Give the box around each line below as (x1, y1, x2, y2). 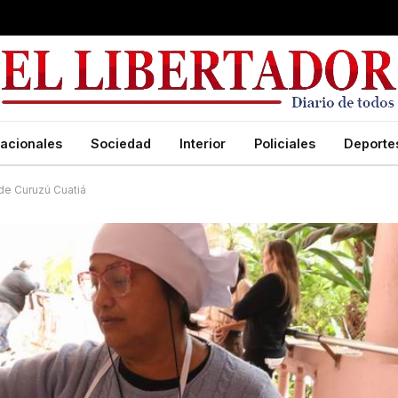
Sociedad (91, 135, 151, 151)
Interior (179, 135, 226, 151)
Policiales (254, 135, 315, 151)
